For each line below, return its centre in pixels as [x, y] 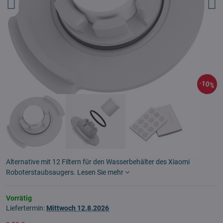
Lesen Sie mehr [100, 172]
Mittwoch [61, 208]
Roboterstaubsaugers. [42, 172]
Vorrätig [19, 198]
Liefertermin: [26, 208]
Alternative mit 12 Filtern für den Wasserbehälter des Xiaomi [98, 162]
